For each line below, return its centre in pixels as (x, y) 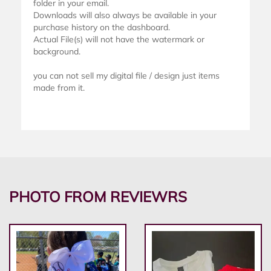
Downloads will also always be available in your (125, 15)
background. (57, 52)
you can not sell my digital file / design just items (126, 76)
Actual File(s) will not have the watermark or (119, 40)
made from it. (59, 88)
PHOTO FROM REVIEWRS (98, 197)
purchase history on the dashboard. (102, 28)
